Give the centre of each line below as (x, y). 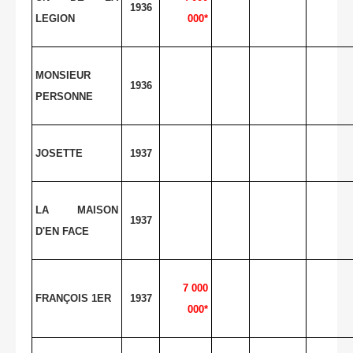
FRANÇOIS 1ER (73, 298)
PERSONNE (64, 96)
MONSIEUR (63, 75)
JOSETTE (59, 153)
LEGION (55, 18)
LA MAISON (77, 210)
